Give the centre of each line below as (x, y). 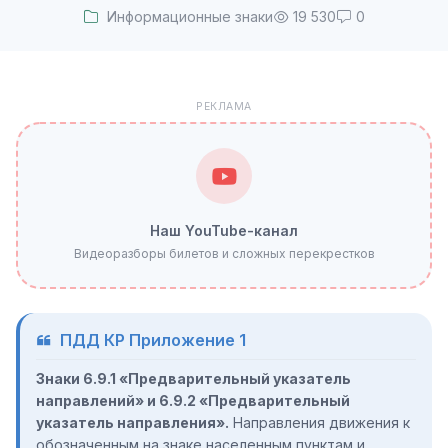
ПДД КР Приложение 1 (153, 340)
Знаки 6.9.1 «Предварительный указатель (193, 378)
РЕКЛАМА (224, 106)
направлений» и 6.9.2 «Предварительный (193, 400)
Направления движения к (319, 422)
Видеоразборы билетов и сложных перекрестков (224, 253)
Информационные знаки (190, 16)
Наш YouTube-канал (224, 230)
